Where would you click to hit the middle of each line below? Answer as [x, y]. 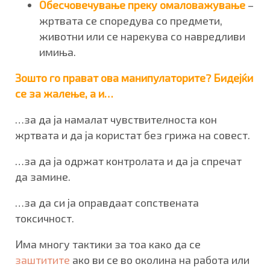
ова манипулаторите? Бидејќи [177, 77]
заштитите [42, 259]
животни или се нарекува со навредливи [142, 36]
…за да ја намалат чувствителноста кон [116, 119]
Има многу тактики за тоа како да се [108, 244]
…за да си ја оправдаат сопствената [107, 202]
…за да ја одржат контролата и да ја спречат [128, 161]
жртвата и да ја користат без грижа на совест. [133, 135]
